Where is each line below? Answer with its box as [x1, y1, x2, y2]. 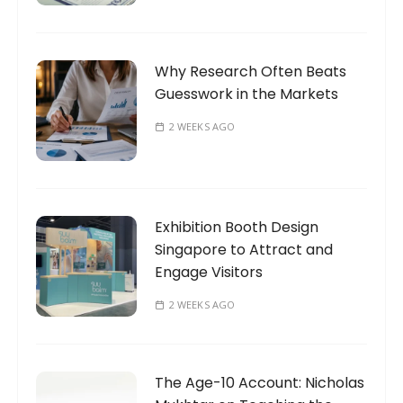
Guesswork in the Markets [155, 84, 339, 105]
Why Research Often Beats [155, 61, 347, 83]
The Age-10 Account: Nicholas [155, 372, 365, 394]
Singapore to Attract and [155, 239, 334, 261]
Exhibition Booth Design [155, 217, 319, 238]
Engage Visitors [155, 262, 264, 283]
